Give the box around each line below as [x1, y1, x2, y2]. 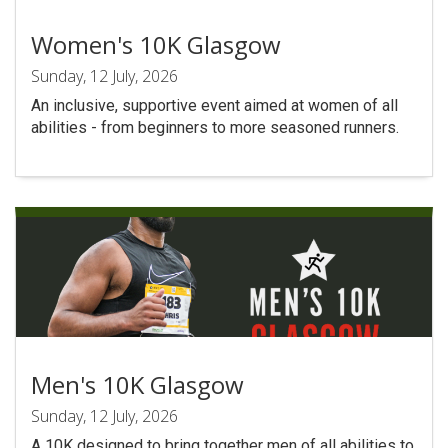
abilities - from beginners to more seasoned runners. [31, 118, 399, 137]
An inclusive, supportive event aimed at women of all [31, 96, 398, 115]
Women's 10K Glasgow [31, 28, 281, 61]
